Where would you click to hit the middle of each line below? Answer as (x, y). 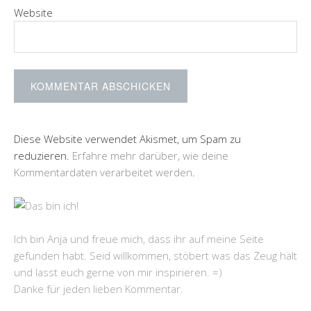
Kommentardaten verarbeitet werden (103, 172)
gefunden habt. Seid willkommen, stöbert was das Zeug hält (155, 255)
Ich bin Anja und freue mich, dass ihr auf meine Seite (139, 239)
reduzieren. (43, 155)
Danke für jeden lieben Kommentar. (99, 289)
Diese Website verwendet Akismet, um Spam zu (127, 139)
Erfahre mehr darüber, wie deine (150, 155)
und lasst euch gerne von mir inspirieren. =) (118, 272)
